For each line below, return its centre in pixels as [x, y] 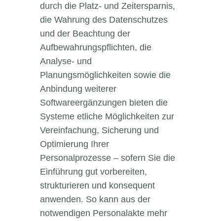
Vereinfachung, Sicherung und [99, 130]
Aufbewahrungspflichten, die [95, 48]
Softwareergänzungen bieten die [104, 103]
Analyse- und [66, 61]
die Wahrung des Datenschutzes [104, 20]
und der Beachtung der [85, 34]
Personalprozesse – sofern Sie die [107, 158]
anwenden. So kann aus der [95, 200]
